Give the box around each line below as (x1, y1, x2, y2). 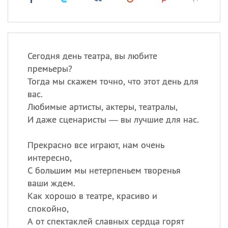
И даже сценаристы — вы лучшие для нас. (27, 113, 199, 125)
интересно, (27, 152, 72, 163)
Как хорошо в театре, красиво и (27, 190, 157, 202)
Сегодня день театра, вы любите (27, 50, 157, 62)
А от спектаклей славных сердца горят (27, 215, 184, 227)
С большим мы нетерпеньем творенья (27, 164, 181, 176)
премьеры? (27, 63, 72, 74)
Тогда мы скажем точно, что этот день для (27, 75, 198, 87)
